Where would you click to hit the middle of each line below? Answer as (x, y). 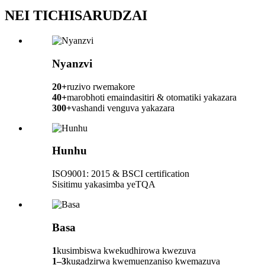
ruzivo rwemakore (101, 86)
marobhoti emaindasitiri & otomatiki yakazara (152, 97)
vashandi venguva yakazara (123, 108)
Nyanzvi (72, 63)
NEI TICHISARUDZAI (76, 16)
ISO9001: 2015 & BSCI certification (121, 174)
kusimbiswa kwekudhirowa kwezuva (126, 250)
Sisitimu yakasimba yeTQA (104, 185)
